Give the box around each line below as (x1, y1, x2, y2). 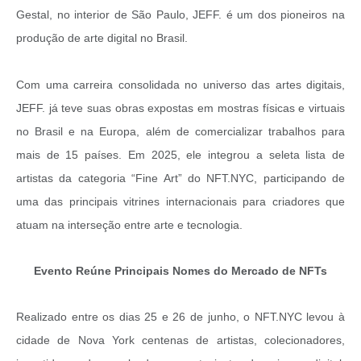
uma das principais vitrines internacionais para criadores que (16, 195, 345, 209)
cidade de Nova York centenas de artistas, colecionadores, (16, 334, 345, 347)
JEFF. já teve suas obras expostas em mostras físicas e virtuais (16, 102, 345, 115)
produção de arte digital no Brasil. (16, 31, 188, 45)
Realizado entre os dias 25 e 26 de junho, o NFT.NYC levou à (16, 310, 345, 324)
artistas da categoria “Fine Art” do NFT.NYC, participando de (16, 172, 345, 185)
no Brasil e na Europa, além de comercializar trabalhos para (16, 125, 345, 139)
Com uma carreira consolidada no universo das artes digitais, (16, 78, 345, 92)
